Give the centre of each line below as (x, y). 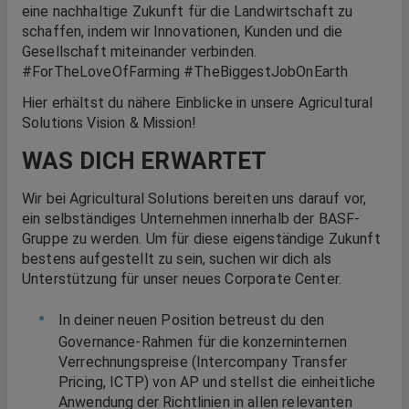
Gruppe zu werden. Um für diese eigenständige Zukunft (201, 238)
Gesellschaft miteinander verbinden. (140, 51)
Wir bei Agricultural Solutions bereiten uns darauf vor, (194, 198)
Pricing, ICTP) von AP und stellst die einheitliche (217, 382)
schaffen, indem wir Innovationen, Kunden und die (183, 31)
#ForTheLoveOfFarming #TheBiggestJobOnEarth (185, 71)
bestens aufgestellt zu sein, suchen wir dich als (177, 258)
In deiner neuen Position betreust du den (191, 320)
